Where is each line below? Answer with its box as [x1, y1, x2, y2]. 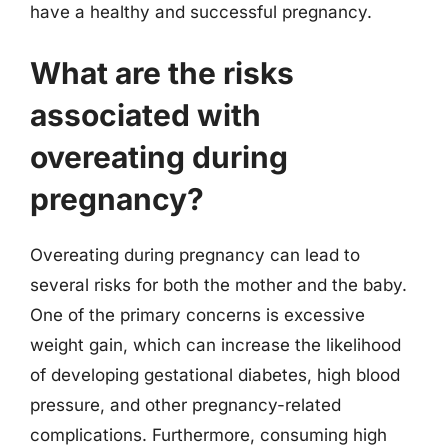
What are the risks [30, 55, 294, 91]
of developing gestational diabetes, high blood [30, 365, 400, 385]
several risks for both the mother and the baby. [30, 275, 407, 295]
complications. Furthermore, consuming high [30, 425, 387, 445]
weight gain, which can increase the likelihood [30, 335, 401, 355]
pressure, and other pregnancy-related [30, 395, 341, 415]
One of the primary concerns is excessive [30, 305, 365, 325]
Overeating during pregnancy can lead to [30, 245, 360, 265]
